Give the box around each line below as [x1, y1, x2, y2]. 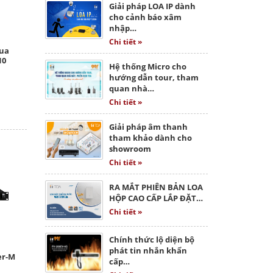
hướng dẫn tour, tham [108, 72, 199, 83]
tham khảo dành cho [108, 132, 192, 144]
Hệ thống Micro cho [108, 61, 186, 73]
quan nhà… [108, 83, 154, 94]
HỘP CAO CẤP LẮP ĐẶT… [108, 193, 203, 204]
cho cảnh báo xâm [108, 12, 182, 23]
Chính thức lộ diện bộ [108, 234, 194, 246]
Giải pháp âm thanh [108, 121, 188, 133]
